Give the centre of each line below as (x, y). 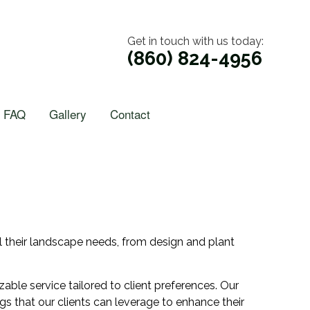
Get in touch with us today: (195, 42)
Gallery (68, 114)
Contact (130, 114)
